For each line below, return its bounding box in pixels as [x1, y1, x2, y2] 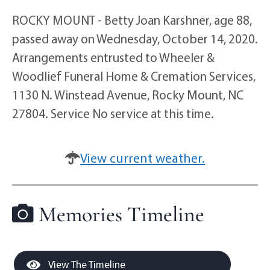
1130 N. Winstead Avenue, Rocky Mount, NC [12, 87, 243, 103]
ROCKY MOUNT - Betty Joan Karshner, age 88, [12, 12, 252, 28]
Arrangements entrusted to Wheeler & [12, 49, 215, 66]
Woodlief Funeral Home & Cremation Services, [12, 68, 256, 84]
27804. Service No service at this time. [12, 105, 214, 122]
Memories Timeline [34, 201, 204, 228]
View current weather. [80, 149, 205, 167]
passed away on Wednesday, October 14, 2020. [12, 31, 258, 47]
